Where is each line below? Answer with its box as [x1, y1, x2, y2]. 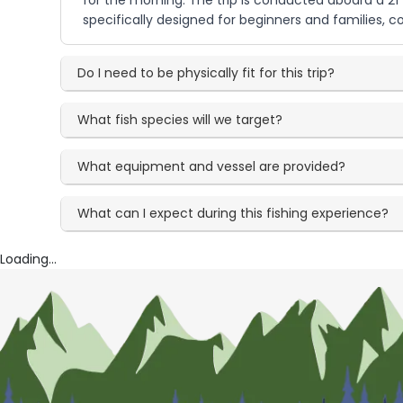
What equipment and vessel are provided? [77, 157, 346, 175]
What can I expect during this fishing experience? [77, 204, 390, 222]
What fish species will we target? [77, 111, 283, 129]
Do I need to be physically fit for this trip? [77, 64, 336, 82]
